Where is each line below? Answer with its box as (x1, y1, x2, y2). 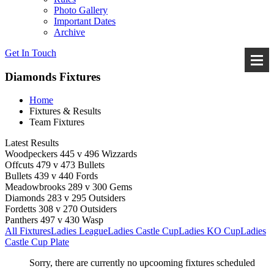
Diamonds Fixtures (5, 70, 100, 83)
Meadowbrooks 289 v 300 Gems (5, 182, 132, 193)
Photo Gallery (54, 5, 108, 15)
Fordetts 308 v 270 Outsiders (5, 204, 117, 215)
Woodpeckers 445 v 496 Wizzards (5, 149, 137, 160)
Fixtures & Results (29, 106, 101, 117)
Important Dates (54, 16, 116, 26)
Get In (5, 48, 29, 58)
